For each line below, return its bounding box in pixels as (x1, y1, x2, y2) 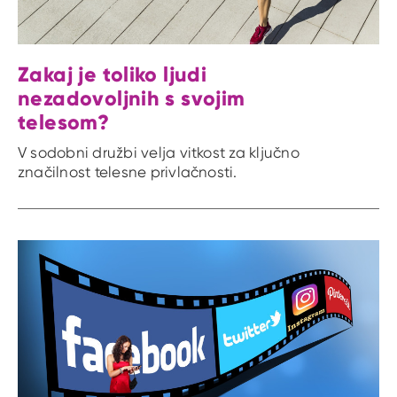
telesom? (18, 109, 110, 136)
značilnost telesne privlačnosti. (18, 162, 237, 181)
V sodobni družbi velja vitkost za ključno (18, 143, 300, 161)
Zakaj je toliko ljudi (18, 61, 207, 88)
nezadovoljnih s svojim (18, 85, 245, 112)
